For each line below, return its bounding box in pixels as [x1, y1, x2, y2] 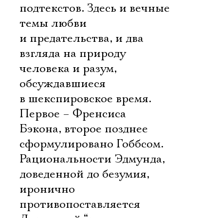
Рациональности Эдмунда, [19, 152, 165, 166]
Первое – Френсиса [19, 107, 126, 121]
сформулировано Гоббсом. [19, 137, 163, 151]
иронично [19, 182, 75, 197]
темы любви [19, 16, 87, 31]
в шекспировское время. [19, 91, 151, 106]
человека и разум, [19, 61, 117, 76]
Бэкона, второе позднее [19, 122, 148, 136]
